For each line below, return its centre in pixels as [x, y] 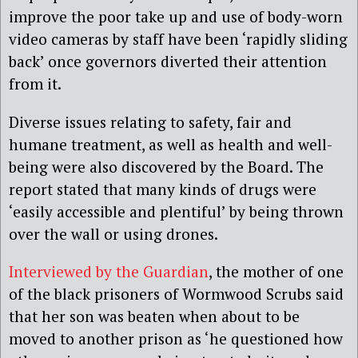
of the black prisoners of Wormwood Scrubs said [176, 293]
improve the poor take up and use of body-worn [176, 17]
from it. [35, 84]
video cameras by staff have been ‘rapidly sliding [178, 39]
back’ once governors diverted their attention [168, 62]
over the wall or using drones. [113, 233]
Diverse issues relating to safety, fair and [150, 121]
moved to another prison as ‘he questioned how [176, 338]
